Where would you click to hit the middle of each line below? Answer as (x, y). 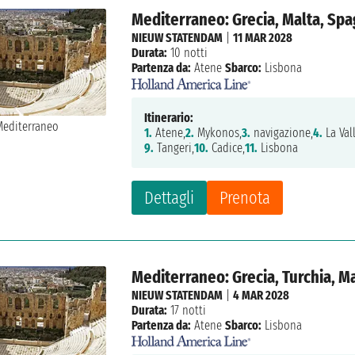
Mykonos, (218, 132)
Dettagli (170, 197)
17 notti (187, 310)
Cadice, (227, 147)
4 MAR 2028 (261, 295)
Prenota (245, 197)
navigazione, (282, 132)
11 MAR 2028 (263, 38)
